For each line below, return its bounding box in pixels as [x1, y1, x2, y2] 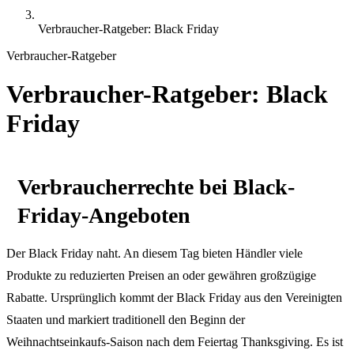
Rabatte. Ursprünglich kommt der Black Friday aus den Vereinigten [6, 291, 342, 305]
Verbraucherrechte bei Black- [17, 175, 295, 200]
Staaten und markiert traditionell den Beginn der [6, 313, 245, 327]
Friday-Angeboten [17, 203, 190, 228]
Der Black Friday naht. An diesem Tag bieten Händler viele [6, 247, 303, 261]
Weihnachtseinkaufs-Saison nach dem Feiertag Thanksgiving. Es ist [6, 335, 343, 349]
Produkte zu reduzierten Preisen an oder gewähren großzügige [6, 269, 316, 283]
